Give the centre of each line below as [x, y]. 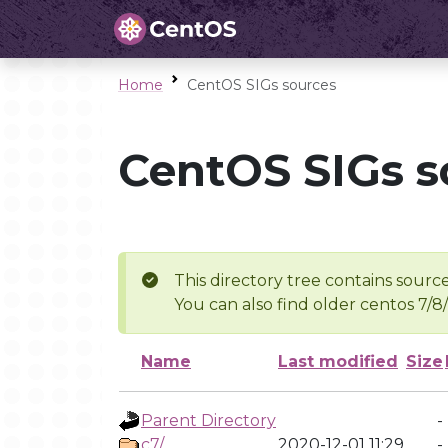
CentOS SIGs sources [261, 85]
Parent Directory [208, 420]
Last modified [338, 361]
